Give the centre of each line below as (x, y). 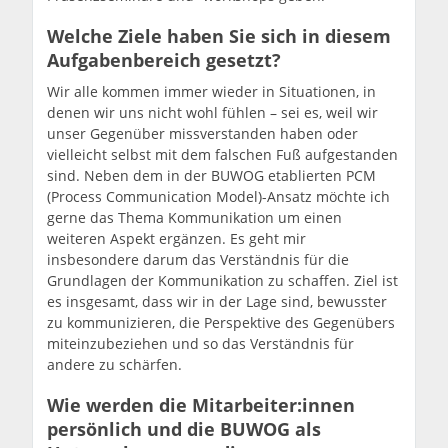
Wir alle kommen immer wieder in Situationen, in (212, 91)
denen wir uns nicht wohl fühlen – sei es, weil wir (213, 112)
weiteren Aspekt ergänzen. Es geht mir (177, 238)
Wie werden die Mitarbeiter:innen (201, 404)
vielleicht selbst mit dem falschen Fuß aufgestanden (223, 154)
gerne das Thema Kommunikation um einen (195, 217)
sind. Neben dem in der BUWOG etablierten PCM (212, 175)
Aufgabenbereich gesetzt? (164, 59)
